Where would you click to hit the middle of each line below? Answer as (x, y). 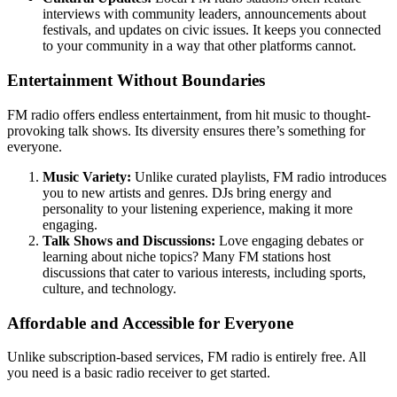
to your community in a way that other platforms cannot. (199, 46)
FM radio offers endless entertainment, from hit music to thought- (189, 114)
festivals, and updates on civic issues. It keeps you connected (212, 30)
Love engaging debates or (289, 240)
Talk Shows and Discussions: (129, 240)
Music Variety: (87, 176)
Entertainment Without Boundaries (136, 81)
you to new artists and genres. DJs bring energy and (187, 192)
